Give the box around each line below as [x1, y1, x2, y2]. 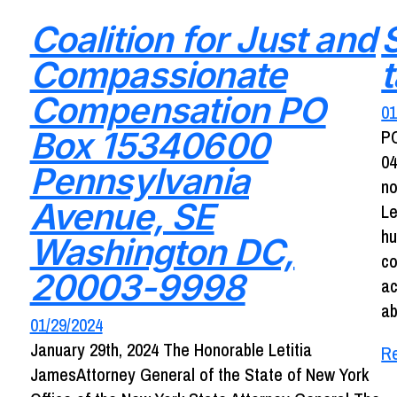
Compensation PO [29, 89, 326, 133]
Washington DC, [29, 230, 295, 275]
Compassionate [29, 53, 287, 97]
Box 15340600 [29, 124, 269, 168]
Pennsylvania [29, 160, 249, 204]
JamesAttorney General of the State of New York [29, 362, 369, 387]
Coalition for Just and [29, 18, 376, 62]
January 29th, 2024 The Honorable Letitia [29, 338, 312, 362]
